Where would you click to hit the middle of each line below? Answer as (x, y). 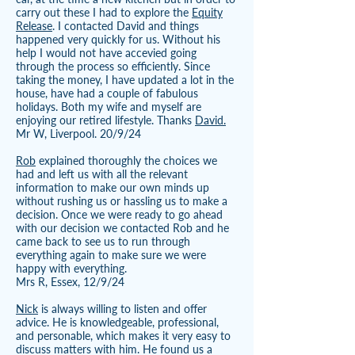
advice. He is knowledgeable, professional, (117, 322)
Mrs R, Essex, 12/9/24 (70, 282)
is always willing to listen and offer (122, 309)
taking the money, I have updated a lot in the (125, 80)
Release (34, 26)
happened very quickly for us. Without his (118, 39)
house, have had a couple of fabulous (107, 93)
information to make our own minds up (113, 187)
